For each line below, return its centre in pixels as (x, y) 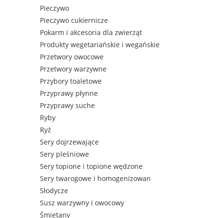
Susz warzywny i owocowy (82, 203)
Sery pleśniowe (64, 154)
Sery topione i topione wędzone (91, 166)
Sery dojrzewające (69, 142)
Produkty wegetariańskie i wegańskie (100, 45)
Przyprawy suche (67, 106)
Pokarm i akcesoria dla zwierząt (91, 33)
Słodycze (54, 191)
